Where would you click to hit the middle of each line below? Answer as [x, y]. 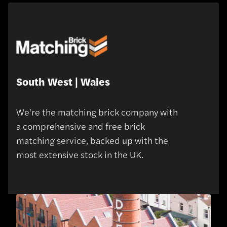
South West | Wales [63, 81]
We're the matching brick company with [97, 111]
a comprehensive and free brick [81, 126]
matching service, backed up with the [92, 140]
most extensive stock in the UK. [80, 154]
